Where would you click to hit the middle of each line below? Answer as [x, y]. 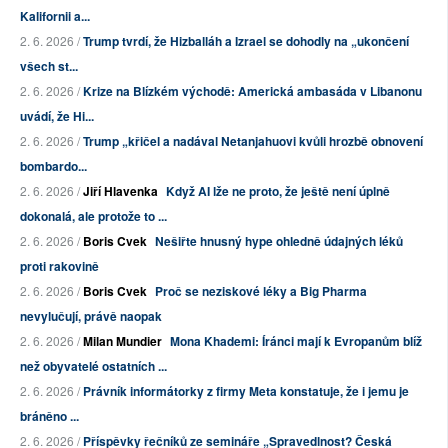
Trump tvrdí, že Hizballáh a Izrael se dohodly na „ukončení [246, 41]
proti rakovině [59, 266]
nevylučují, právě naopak [91, 316]
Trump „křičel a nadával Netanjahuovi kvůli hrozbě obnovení [253, 141]
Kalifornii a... [55, 16]
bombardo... [53, 166]
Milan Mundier [122, 341]
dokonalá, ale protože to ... [93, 216]
